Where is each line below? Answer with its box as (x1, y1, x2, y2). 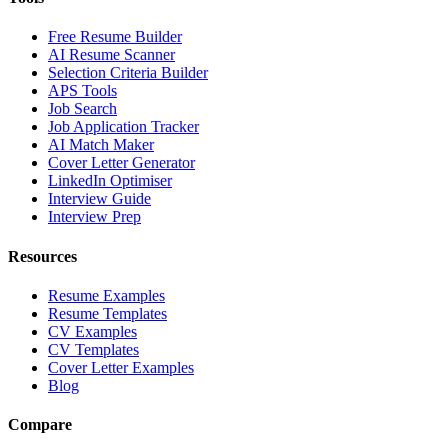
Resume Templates (48, 304, 167, 322)
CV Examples (48, 322, 137, 340)
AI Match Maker (48, 136, 154, 154)
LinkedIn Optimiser (48, 172, 172, 190)
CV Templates (48, 340, 139, 358)
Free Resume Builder (48, 28, 182, 46)
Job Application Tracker (48, 118, 199, 136)
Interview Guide (48, 190, 151, 208)
